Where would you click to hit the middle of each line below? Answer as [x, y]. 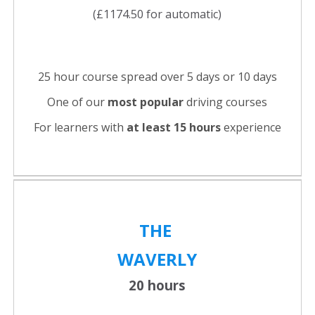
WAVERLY [157, 259]
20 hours [157, 285]
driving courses [225, 102]
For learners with [80, 128]
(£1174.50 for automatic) [157, 14]
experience [251, 128]
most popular [146, 102]
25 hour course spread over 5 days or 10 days [157, 77]
